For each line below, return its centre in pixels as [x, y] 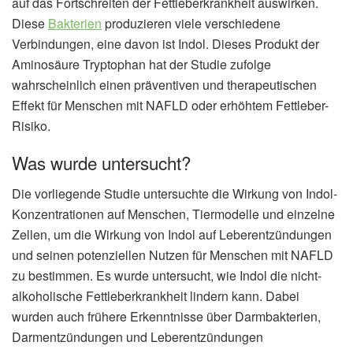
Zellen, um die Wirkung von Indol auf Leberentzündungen [172, 234]
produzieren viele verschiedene [191, 23]
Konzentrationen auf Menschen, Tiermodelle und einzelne [173, 214]
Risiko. [31, 125]
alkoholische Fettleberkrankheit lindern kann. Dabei [156, 295]
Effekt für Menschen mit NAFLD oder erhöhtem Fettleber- [170, 105]
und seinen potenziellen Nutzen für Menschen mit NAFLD [173, 255]
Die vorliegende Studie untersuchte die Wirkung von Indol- [175, 193]
